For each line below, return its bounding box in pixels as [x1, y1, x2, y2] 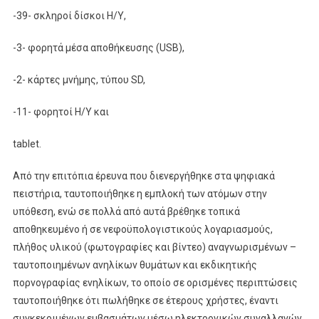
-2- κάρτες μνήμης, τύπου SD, [12, 73, 145, 85]
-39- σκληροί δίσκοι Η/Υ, [12, 9, 126, 21]
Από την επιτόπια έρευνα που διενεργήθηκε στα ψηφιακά [12, 169, 275, 182]
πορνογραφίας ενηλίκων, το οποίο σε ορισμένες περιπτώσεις [12, 276, 298, 288]
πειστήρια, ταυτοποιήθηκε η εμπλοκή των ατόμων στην [12, 187, 267, 199]
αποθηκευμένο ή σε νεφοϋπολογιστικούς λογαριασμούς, [12, 223, 273, 235]
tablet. [12, 137, 41, 150]
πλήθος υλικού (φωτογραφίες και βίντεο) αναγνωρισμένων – [12, 241, 296, 253]
